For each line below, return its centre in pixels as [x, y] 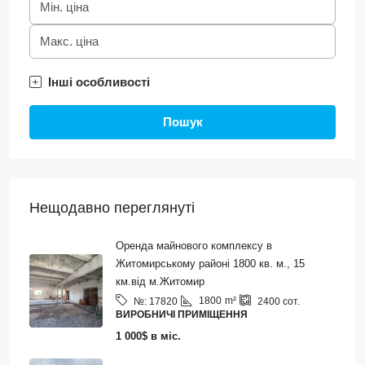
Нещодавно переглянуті [112, 207]
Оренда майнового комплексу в [194, 245]
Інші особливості [99, 81]
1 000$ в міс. [148, 336]
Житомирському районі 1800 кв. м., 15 [210, 263]
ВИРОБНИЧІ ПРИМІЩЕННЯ [182, 314]
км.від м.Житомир [160, 281]
